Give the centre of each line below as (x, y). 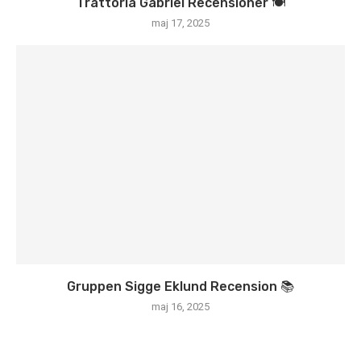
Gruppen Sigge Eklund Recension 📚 (180, 286)
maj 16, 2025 (180, 307)
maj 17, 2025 (180, 23)
